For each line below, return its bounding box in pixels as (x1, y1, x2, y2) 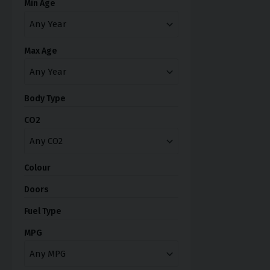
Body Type (24, 93, 66, 104)
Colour (24, 162, 51, 173)
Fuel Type (24, 206, 61, 216)
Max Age (24, 45, 57, 56)
